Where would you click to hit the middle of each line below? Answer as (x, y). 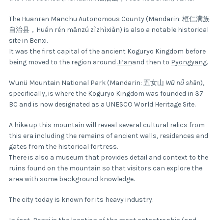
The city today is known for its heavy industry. (81, 200)
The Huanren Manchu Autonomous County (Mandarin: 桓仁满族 (109, 19)
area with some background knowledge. (72, 179)
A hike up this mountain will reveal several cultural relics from (107, 125)
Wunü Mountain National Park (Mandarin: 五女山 (87, 83)
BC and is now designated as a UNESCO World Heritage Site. (102, 105)
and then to (151, 62)
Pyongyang (189, 62)
